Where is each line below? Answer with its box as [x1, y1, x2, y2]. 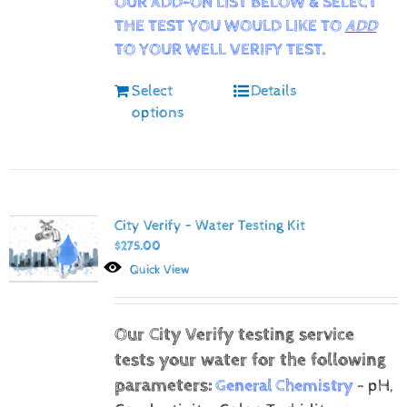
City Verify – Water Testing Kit [114, 216, 305, 234]
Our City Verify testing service [114, 323, 354, 345]
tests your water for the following [114, 349, 386, 371]
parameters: [114, 374, 213, 396]
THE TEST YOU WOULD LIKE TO [114, 15, 345, 36]
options [131, 103, 184, 122]
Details [251, 81, 298, 100]
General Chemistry [214, 375, 353, 396]
